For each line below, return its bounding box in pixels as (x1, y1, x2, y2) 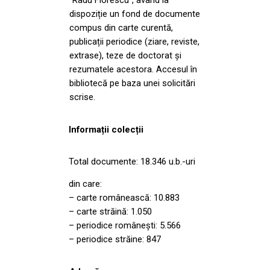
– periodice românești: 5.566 (69, 220, 181, 231)
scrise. (69, 91, 95, 102)
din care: (69, 178, 102, 190)
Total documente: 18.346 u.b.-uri (69, 155, 195, 167)
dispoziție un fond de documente (69, 8, 200, 19)
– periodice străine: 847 (69, 234, 161, 245)
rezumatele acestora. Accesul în (69, 63, 197, 75)
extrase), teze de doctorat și (69, 49, 181, 61)
